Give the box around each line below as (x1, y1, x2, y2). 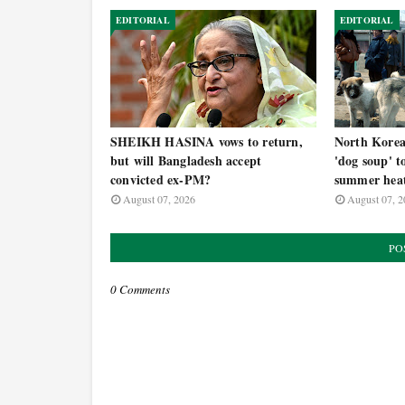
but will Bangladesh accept (110, 151, 262, 170)
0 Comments (110, 281, 170, 297)
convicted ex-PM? (110, 170, 212, 189)
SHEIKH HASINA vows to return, (110, 132, 303, 151)
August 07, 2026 (123, 192, 195, 206)
